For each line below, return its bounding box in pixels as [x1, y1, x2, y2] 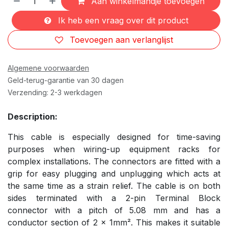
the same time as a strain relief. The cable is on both [8, 181, 220, 191]
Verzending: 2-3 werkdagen [8, 88, 102, 97]
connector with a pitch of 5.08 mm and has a [8, 205, 220, 215]
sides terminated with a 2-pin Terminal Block [8, 193, 220, 203]
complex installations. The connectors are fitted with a [8, 156, 220, 166]
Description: [8, 111, 58, 122]
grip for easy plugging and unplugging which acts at [8, 168, 220, 179]
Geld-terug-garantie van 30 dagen [8, 76, 124, 84]
